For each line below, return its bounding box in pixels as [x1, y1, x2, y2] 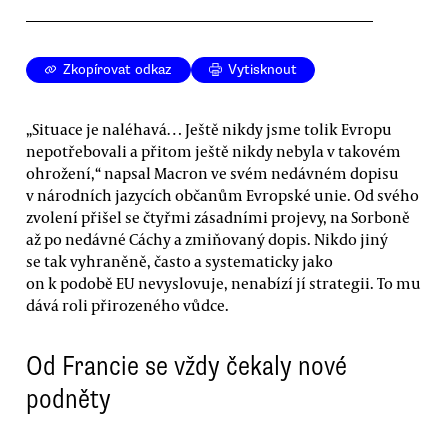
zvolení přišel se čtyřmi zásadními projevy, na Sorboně [26, 206, 410, 227]
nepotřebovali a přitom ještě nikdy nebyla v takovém [26, 140, 401, 161]
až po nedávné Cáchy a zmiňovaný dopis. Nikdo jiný [26, 228, 388, 249]
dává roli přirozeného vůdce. [26, 294, 229, 315]
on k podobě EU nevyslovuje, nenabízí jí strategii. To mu [26, 272, 421, 293]
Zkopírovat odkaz [63, 61, 173, 79]
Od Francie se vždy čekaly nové [26, 349, 347, 384]
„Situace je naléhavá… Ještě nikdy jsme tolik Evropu [26, 118, 392, 139]
